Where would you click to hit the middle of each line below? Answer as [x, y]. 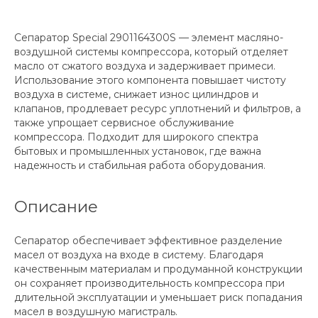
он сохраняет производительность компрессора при [149, 284]
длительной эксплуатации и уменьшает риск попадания [158, 298]
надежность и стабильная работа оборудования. [140, 166]
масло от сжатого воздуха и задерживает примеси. [145, 66]
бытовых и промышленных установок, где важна [138, 152]
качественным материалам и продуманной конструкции [158, 269]
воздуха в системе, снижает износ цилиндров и [136, 95]
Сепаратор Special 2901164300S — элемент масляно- [149, 38]
